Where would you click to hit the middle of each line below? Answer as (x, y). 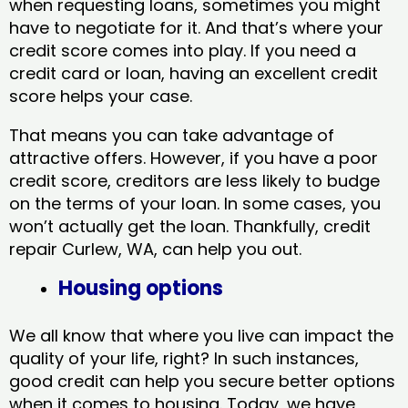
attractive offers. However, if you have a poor (194, 158)
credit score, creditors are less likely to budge (194, 180)
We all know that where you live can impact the (201, 335)
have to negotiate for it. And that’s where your (196, 27)
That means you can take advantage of (172, 135)
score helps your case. (103, 96)
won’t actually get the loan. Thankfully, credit (190, 226)
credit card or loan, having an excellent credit (194, 73)
